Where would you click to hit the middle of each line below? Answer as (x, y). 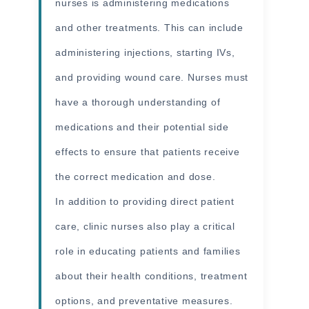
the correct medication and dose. (136, 176)
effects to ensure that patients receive (148, 151)
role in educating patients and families (148, 251)
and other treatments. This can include (149, 27)
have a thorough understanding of (138, 102)
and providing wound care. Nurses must (152, 77)
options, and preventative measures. (144, 300)
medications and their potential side (142, 127)
